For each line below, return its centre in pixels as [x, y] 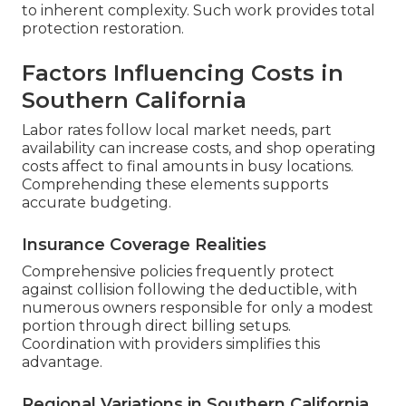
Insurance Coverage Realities [144, 244]
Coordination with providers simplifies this [171, 343]
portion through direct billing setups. [156, 325]
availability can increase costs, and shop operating [199, 148]
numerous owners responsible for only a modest [198, 307]
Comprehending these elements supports [175, 184]
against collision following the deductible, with [189, 289]
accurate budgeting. [97, 202]
